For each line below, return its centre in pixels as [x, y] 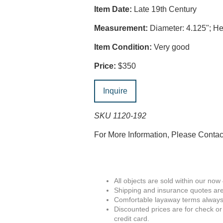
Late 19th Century [165, 9]
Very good [171, 47]
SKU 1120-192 [120, 116]
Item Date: [113, 9]
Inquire [115, 91]
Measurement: [121, 28]
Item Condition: [123, 47]
